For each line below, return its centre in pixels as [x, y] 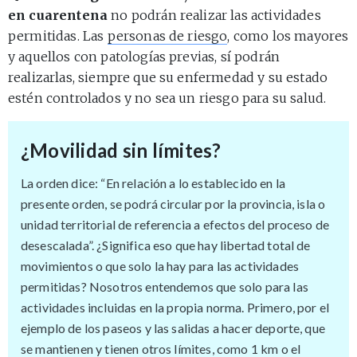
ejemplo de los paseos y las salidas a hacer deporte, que [173, 328]
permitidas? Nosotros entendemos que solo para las [165, 286]
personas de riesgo [167, 35]
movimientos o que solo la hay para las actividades [160, 265]
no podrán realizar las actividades [214, 15]
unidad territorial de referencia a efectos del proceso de [175, 224]
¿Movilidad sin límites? [121, 150]
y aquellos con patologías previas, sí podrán [144, 56]
